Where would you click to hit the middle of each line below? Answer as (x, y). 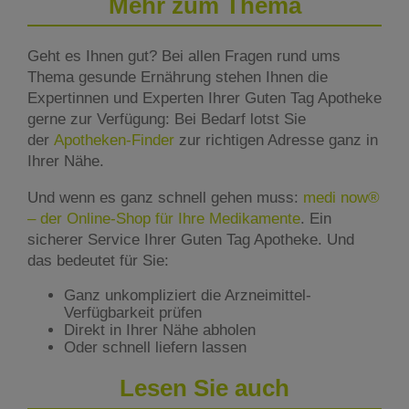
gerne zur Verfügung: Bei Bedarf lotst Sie (167, 120)
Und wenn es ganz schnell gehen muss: (165, 198)
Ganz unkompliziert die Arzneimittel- (188, 296)
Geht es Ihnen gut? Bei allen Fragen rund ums (184, 57)
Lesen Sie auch (204, 388)
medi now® (341, 198)
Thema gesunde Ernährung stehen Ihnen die (178, 78)
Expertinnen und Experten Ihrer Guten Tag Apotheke (204, 99)
